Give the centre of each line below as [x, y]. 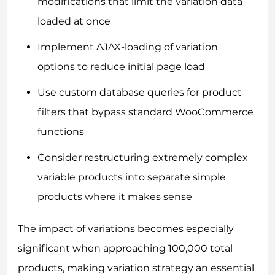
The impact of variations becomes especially [126, 229]
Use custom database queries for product [140, 93]
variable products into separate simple [132, 177]
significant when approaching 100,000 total [126, 249]
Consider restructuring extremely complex [143, 158]
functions [61, 132]
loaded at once [74, 21]
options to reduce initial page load [122, 67]
